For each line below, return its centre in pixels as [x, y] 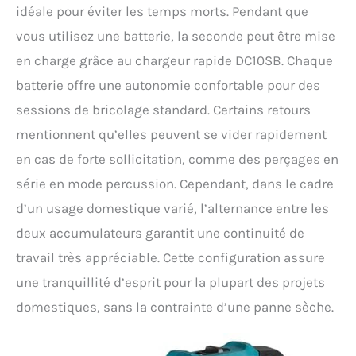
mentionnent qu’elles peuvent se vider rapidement [171, 134]
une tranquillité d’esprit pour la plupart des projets [170, 282]
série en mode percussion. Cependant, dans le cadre [175, 183]
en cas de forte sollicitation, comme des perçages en [177, 159]
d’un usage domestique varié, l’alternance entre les [172, 208]
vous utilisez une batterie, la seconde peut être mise [176, 35]
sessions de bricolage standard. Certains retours [163, 109]
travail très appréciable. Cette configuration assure [170, 257]
